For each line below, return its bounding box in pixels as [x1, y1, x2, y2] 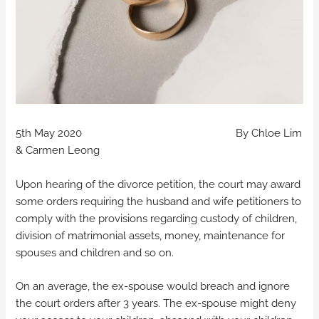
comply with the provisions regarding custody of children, [16, 211, 298, 224]
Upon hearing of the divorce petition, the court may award [16, 177, 301, 190]
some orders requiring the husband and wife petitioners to [16, 194, 302, 207]
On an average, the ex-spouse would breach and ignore [16, 280, 291, 293]
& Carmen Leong [16, 144, 117, 157]
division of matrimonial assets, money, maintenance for [16, 229, 286, 241]
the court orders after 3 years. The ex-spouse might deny [16, 297, 297, 310]
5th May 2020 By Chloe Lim [16, 127, 303, 140]
